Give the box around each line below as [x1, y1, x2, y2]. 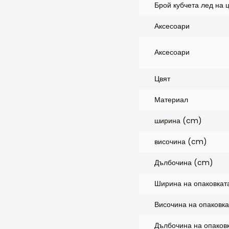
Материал [154, 95, 188, 105]
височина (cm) [154, 136, 207, 147]
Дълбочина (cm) [154, 157, 213, 168]
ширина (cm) [154, 116, 202, 126]
